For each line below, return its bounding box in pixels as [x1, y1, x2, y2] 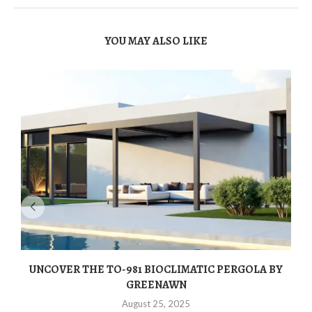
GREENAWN [125, 276, 187, 292]
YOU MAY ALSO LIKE [104, 33, 208, 49]
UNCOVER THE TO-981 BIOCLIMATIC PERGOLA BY [29, 261, 283, 277]
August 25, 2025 [122, 297, 190, 309]
